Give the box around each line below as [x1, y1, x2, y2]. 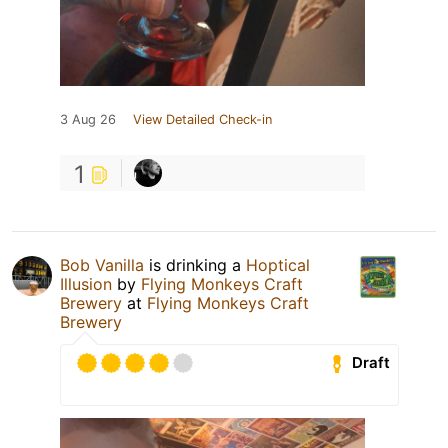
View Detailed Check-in [133, 111, 272, 127]
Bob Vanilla [60, 254, 144, 275]
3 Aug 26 [60, 111, 116, 127]
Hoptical [246, 254, 310, 275]
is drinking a [144, 254, 246, 275]
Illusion [60, 273, 112, 294]
